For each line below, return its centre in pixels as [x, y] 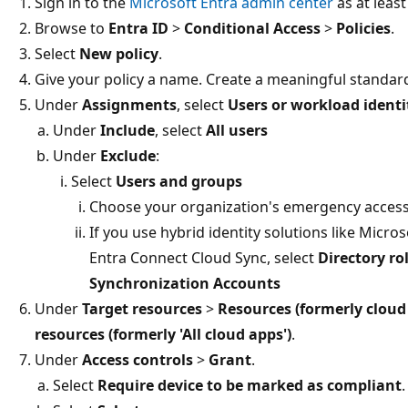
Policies [363, 28]
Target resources [142, 308]
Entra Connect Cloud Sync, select [204, 257]
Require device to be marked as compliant [250, 385]
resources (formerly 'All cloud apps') [163, 334]
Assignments [129, 104]
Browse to [71, 28]
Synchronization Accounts [185, 283]
